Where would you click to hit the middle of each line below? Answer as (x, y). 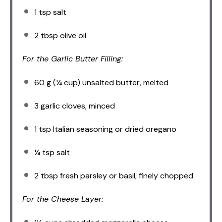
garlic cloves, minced (77, 106)
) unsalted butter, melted (123, 83)
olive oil (72, 36)
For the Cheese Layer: (63, 199)
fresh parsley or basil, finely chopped (126, 176)
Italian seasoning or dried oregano (114, 129)
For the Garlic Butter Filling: (73, 59)
